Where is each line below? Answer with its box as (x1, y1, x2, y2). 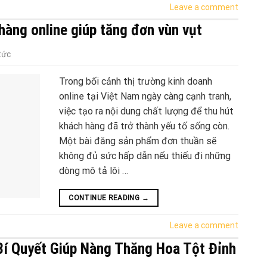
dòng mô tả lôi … (59, 165, 128, 177)
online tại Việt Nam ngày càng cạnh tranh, (59, 91, 231, 103)
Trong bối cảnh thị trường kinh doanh (59, 76, 212, 88)
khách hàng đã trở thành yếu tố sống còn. (59, 120, 229, 132)
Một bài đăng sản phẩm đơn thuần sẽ (59, 135, 216, 147)
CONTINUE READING (69, 194, 142, 203)
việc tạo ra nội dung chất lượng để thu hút (59, 105, 234, 117)
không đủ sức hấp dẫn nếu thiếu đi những (59, 150, 231, 162)
